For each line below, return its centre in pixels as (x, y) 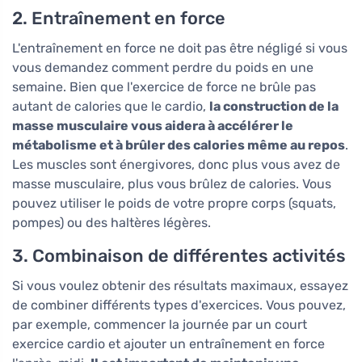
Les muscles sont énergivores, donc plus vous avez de (176, 165)
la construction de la (274, 107)
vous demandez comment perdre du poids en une (163, 68)
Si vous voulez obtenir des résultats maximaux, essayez (180, 286)
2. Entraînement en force (119, 19)
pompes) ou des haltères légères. (112, 223)
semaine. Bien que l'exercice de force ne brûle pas (164, 87)
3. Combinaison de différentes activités (179, 256)
